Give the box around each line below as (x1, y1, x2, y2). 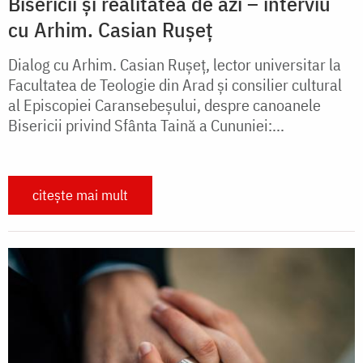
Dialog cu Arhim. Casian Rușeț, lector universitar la (8, 53, 341, 76)
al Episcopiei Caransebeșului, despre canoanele (8, 94, 321, 117)
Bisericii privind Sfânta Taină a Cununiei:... (8, 114, 284, 137)
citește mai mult (32, 186, 128, 205)
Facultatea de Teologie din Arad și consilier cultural (8, 74, 342, 96)
